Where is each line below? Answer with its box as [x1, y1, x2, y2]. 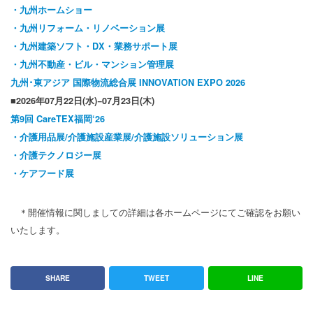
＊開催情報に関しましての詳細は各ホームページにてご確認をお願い [10, 205, 300, 219]
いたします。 [10, 223, 65, 237]
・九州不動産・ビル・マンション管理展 [10, 58, 174, 71]
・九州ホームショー [10, 3, 92, 17]
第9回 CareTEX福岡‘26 [10, 112, 105, 126]
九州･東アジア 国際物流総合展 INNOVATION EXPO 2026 [10, 76, 245, 89]
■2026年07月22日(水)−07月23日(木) [10, 94, 154, 108]
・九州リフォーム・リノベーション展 [10, 22, 165, 35]
